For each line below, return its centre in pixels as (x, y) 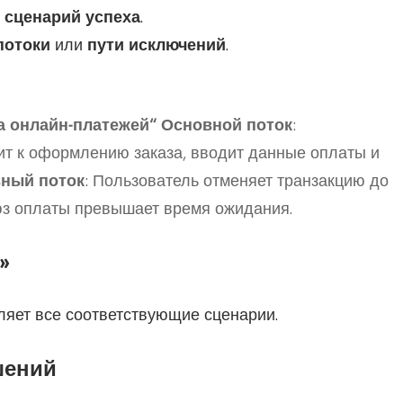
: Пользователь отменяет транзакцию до (236, 181)
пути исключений (156, 45)
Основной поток (226, 125)
